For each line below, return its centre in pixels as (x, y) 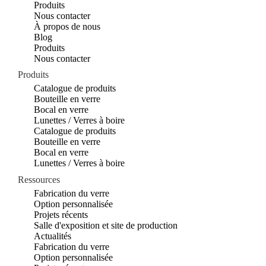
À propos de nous (67, 26)
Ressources (39, 179)
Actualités (53, 236)
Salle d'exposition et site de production (106, 225)
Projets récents (61, 214)
